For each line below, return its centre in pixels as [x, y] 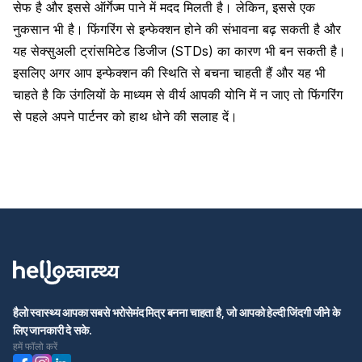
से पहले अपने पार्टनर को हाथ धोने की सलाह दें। [125, 116]
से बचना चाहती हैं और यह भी [257, 72]
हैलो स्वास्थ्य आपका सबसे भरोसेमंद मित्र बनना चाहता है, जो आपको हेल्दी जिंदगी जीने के [177, 312]
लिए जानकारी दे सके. [53, 330]
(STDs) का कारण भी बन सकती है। [258, 51]
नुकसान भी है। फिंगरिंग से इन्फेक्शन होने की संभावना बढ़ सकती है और [177, 29]
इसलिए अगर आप [55, 72]
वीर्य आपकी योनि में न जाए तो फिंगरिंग [256, 94]
